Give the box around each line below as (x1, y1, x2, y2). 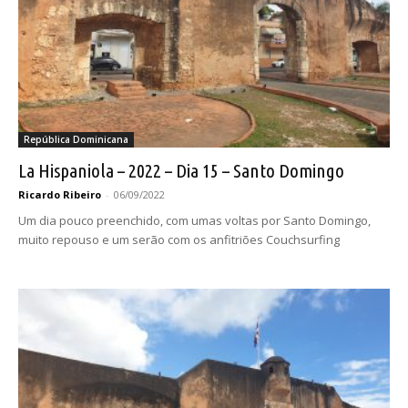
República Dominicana (24, 132, 128, 146)
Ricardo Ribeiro (18, 187, 101, 201)
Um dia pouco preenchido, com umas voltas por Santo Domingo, (18, 211, 371, 229)
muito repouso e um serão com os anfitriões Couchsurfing (18, 230, 340, 248)
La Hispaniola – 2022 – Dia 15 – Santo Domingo (18, 158, 344, 181)
